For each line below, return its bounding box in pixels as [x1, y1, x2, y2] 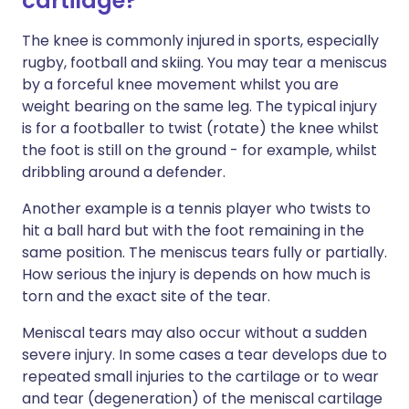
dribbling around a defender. [22, 162, 225, 183]
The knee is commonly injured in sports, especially [22, 30, 379, 51]
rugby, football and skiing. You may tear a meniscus [22, 52, 387, 73]
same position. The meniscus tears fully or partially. [22, 242, 387, 263]
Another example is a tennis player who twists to [22, 198, 371, 219]
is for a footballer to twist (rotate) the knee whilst [22, 118, 379, 139]
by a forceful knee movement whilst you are [22, 74, 339, 95]
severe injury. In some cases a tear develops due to [22, 344, 387, 365]
